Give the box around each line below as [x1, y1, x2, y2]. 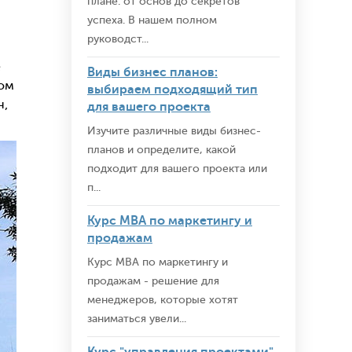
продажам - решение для [87, 275, 219, 287]
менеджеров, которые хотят [87, 294, 238, 306]
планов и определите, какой [87, 144, 236, 156]
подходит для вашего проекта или [87, 163, 267, 174]
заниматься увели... [87, 313, 186, 324]
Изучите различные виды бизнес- [87, 125, 261, 137]
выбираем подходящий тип [87, 82, 258, 97]
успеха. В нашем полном [87, 14, 217, 26]
